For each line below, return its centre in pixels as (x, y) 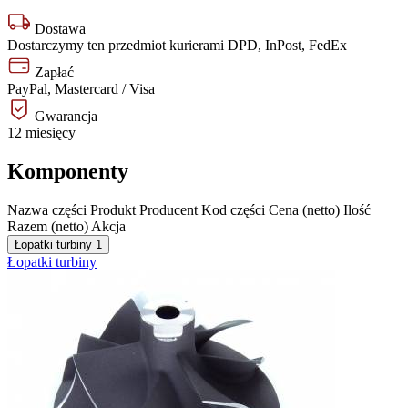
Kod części (233, 210)
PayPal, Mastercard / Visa (81, 89)
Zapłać (52, 73)
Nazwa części (47, 210)
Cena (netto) (304, 210)
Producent (168, 210)
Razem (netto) (48, 227)
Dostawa (58, 29)
